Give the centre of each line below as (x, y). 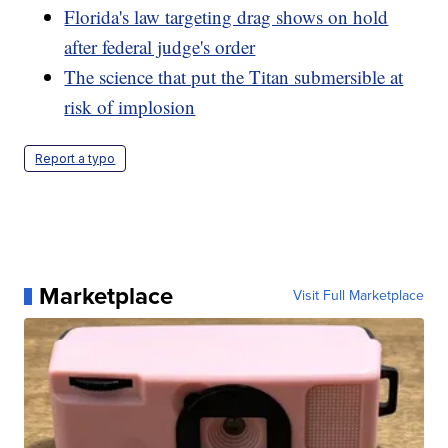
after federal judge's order (160, 47)
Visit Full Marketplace (358, 296)
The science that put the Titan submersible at (234, 77)
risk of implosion (130, 107)
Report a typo (75, 159)
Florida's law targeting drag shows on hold (226, 17)
